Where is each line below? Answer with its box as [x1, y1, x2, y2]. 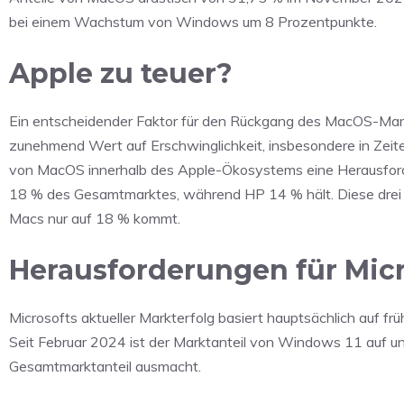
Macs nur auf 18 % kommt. [9, 208, 180, 227]
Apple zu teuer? [9, 56, 233, 90]
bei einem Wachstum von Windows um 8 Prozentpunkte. [9, 12, 377, 31]
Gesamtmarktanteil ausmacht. [9, 356, 201, 375]
